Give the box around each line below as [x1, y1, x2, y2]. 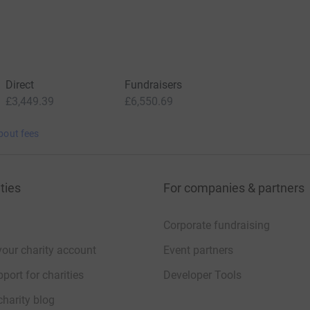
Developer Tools [163, 268, 241, 282]
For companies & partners [163, 181, 304, 195]
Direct [5, 78, 34, 91]
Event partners [163, 244, 233, 257]
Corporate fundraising [163, 219, 270, 232]
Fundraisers [124, 78, 183, 91]
